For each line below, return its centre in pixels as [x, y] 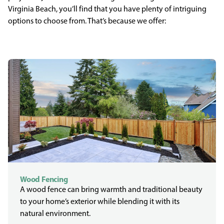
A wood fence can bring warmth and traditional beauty [111, 189]
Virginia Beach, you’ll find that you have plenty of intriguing [107, 9]
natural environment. [55, 213]
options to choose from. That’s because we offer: [87, 21]
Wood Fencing [44, 179]
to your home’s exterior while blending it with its [100, 201]
